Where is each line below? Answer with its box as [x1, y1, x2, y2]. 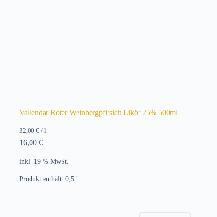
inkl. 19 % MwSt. [19, 157, 69, 165]
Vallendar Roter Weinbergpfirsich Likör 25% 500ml [19, 108, 178, 117]
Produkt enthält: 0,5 [19, 175, 76, 183]
